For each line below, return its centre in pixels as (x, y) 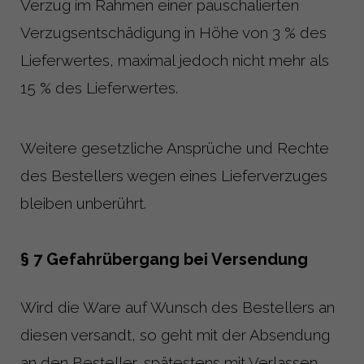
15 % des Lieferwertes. (99, 87)
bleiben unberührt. (83, 203)
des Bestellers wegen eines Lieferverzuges (174, 175)
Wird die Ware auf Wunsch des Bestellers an (178, 307)
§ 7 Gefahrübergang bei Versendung (164, 259)
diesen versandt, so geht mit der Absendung (175, 334)
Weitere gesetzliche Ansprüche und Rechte (175, 147)
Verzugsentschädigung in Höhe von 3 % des (173, 32)
